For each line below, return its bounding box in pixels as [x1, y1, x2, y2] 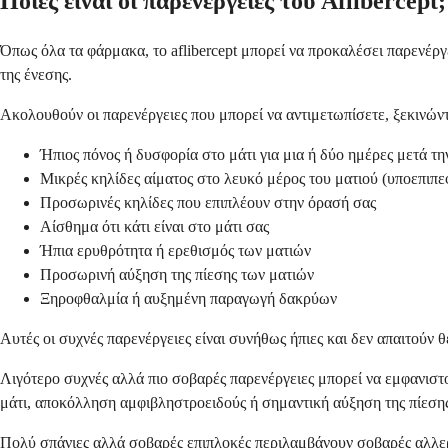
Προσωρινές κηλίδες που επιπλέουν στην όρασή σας [40, 194, 376, 212]
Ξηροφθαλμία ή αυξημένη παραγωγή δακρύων [40, 290, 337, 308]
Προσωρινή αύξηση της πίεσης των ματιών [40, 266, 314, 284]
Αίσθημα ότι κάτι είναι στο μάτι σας [40, 218, 269, 236]
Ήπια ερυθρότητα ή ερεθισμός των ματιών [40, 242, 311, 260]
